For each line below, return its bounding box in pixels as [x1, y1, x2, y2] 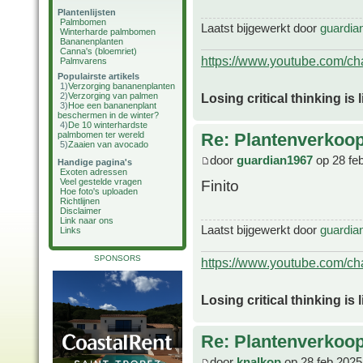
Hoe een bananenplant [68, 100, 156, 110]
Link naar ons [60, 216, 113, 225]
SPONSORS [94, 254, 141, 263]
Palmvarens [60, 56, 107, 66]
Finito [201, 177, 239, 195]
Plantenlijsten [58, 7, 116, 17]
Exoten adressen [60, 167, 127, 177]
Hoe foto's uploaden [60, 186, 138, 196]
